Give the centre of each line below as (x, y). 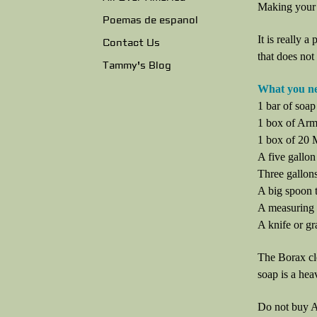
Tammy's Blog (137, 65)
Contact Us (131, 43)
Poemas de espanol (150, 20)
